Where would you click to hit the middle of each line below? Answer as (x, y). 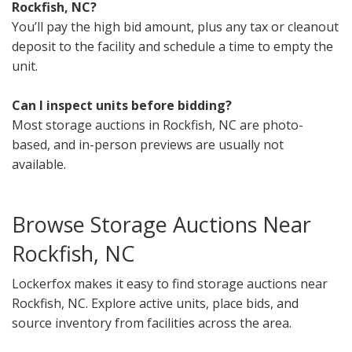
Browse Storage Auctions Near (161, 225)
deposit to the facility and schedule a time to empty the (172, 47)
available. (39, 165)
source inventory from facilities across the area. (152, 323)
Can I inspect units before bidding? (122, 106)
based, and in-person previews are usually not (148, 145)
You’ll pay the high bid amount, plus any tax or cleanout (175, 27)
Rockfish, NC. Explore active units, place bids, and (155, 304)
